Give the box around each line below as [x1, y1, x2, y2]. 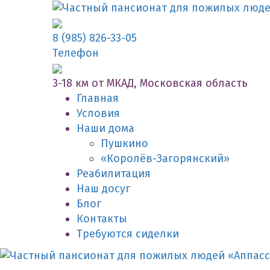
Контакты [77, 212, 127, 225]
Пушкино [101, 136, 148, 150]
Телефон [52, 46, 99, 60]
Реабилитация [77, 166, 151, 180]
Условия [77, 106, 120, 120]
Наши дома [77, 121, 134, 135]
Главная [77, 91, 119, 105]
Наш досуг [77, 181, 130, 195]
